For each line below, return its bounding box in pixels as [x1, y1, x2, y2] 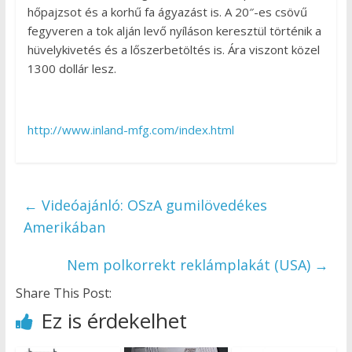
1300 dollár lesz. [27, 60, 116, 77]
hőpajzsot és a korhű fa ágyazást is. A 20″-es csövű [27, 4, 307, 20]
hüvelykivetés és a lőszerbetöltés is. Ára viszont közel [27, 42, 320, 58]
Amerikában [23, 218, 105, 237]
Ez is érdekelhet [40, 306, 187, 335]
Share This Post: [15, 284, 112, 302]
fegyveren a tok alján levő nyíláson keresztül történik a [27, 23, 321, 39]
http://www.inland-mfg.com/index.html [27, 122, 234, 138]
